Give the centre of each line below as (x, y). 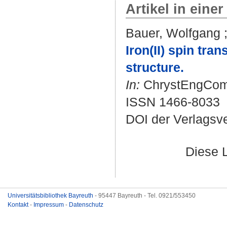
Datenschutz (86, 205)
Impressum (49, 205)
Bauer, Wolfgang (173, 33)
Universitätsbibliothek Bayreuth (51, 196)
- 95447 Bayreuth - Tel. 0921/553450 (145, 196)
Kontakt (19, 205)
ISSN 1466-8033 (173, 102)
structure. (155, 67)
